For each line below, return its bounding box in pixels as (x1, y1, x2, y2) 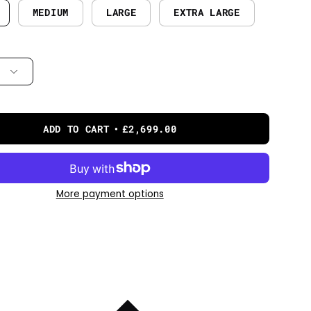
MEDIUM (32, 6, 69, 19)
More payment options (56, 187, 164, 201)
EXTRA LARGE (174, 6, 240, 19)
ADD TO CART (43, 122, 110, 135)
